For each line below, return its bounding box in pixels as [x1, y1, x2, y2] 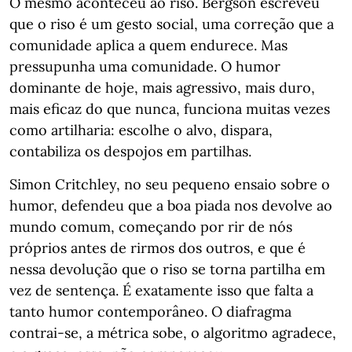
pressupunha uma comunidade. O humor [9, 57, 280, 75]
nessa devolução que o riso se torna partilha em [9, 260, 325, 278]
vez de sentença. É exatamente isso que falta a [9, 281, 313, 299]
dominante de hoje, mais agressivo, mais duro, [9, 79, 315, 97]
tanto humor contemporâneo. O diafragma [9, 302, 291, 321]
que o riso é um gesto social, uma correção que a [9, 15, 334, 33]
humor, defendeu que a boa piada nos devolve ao [9, 196, 332, 214]
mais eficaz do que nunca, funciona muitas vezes [9, 100, 330, 118]
